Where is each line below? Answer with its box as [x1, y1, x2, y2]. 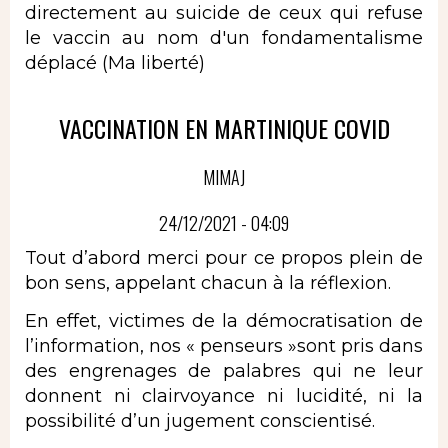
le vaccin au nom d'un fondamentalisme [25, 27, 423, 50]
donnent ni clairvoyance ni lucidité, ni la [25, 384, 423, 407]
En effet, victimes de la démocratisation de [25, 309, 423, 332]
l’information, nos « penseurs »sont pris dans [25, 334, 423, 357]
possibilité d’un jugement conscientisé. [25, 409, 375, 432]
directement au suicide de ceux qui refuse [25, 2, 423, 25]
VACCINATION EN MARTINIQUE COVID [58, 109, 390, 146]
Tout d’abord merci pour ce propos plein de [25, 247, 423, 270]
